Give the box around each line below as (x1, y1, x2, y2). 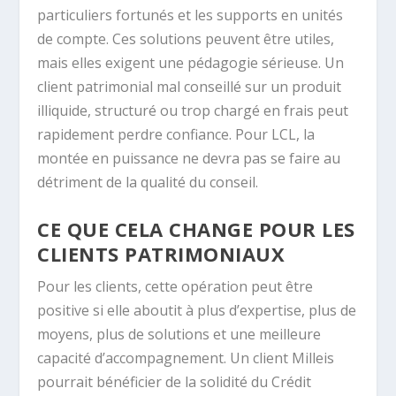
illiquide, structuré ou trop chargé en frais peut (37, 100, 349, 120)
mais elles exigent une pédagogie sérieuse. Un (37, 52, 345, 72)
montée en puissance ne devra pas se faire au (37, 148, 341, 168)
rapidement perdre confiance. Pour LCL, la (37, 124, 316, 144)
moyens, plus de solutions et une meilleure (37, 324, 322, 345)
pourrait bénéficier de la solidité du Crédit (37, 372, 312, 392)
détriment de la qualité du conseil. (37, 171, 259, 192)
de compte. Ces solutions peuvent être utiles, (37, 28, 335, 49)
